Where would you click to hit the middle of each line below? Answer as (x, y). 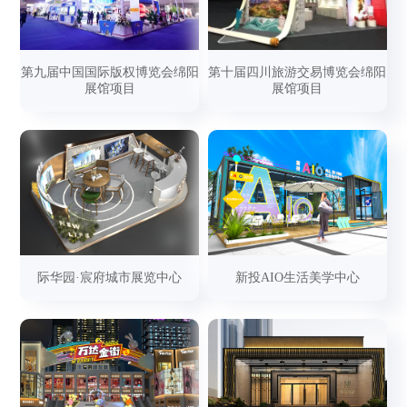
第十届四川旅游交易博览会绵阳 (298, 73)
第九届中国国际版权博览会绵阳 (109, 73)
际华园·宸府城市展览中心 (110, 277)
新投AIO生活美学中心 (297, 277)
